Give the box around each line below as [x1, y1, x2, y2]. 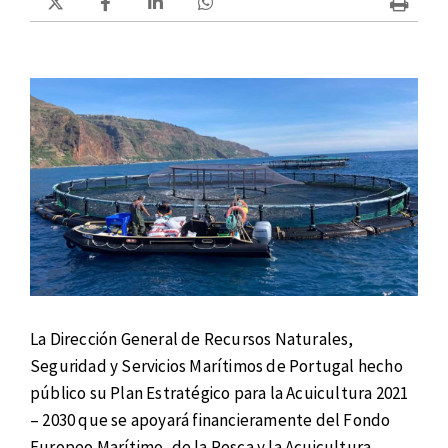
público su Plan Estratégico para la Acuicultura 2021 [30, 382, 409, 405]
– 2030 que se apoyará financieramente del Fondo [30, 409, 391, 432]
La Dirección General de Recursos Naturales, [30, 328, 354, 351]
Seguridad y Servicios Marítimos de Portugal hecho [30, 355, 403, 378]
